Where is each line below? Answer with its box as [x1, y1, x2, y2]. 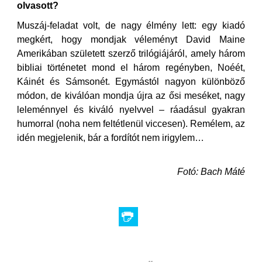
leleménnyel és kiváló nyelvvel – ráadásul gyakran [17, 105, 245, 115]
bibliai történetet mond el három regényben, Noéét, [17, 63, 245, 73]
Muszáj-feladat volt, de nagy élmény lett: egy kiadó [17, 20, 245, 30]
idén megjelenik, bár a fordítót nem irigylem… [17, 133, 204, 143]
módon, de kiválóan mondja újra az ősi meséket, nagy [17, 91, 245, 101]
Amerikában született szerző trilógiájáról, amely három [17, 49, 245, 58]
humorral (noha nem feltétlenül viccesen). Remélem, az [17, 119, 245, 129]
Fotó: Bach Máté [177, 167, 245, 177]
